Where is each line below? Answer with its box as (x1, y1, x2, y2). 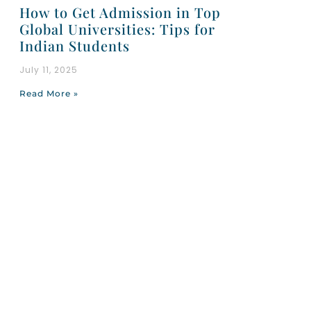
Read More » (19, 87, 78, 99)
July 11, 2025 (19, 63, 78, 76)
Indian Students (19, 35, 130, 55)
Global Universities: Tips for (19, 19, 215, 38)
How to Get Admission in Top (19, 2, 221, 22)
